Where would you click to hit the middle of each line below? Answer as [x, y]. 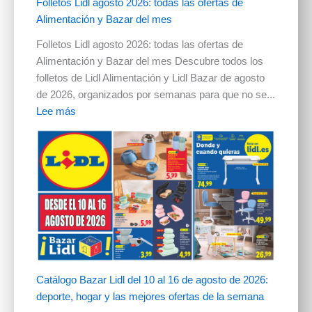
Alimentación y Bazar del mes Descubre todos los [149, 62]
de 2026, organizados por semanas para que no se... [155, 95]
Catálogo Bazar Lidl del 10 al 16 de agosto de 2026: [152, 280]
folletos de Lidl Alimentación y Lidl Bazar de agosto [150, 78]
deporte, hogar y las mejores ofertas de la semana [150, 296]
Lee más [56, 112]
